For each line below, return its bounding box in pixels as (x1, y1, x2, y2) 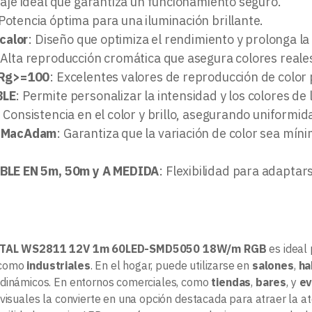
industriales (26, 258, 91, 272)
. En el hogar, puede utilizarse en (90, 258, 252, 272)
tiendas (211, 274, 251, 289)
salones (251, 258, 294, 272)
